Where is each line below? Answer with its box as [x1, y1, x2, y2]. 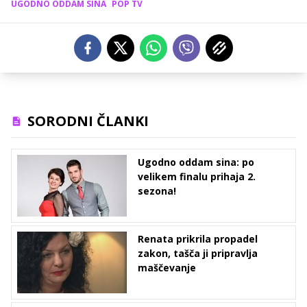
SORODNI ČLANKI [27, 112, 149, 131]
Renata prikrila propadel [138, 232, 258, 246]
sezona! [138, 184, 176, 198]
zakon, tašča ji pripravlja [138, 247, 258, 260]
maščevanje [138, 261, 196, 275]
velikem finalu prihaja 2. [138, 170, 256, 184]
